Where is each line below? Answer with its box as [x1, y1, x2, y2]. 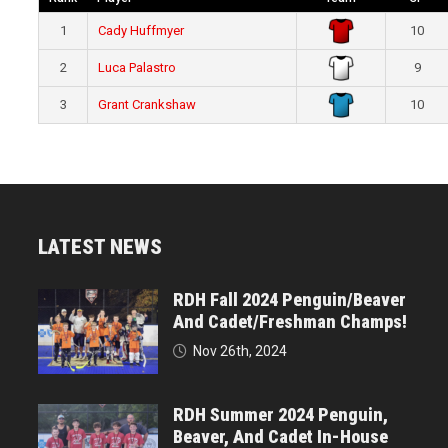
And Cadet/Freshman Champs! [173, 311, 408, 333]
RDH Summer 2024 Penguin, [173, 404, 389, 426]
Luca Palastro [98, 60, 177, 76]
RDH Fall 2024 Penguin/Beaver [173, 289, 407, 311]
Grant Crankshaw [98, 97, 197, 113]
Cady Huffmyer [98, 23, 185, 39]
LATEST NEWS [38, 235, 163, 260]
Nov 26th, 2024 [193, 343, 288, 360]
